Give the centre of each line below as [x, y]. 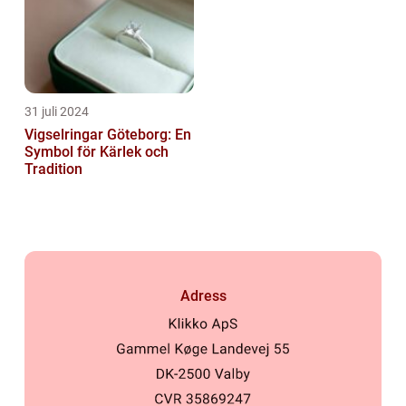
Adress [203, 295]
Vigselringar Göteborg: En [108, 135]
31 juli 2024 [57, 112]
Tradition [53, 169]
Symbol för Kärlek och [97, 152]
